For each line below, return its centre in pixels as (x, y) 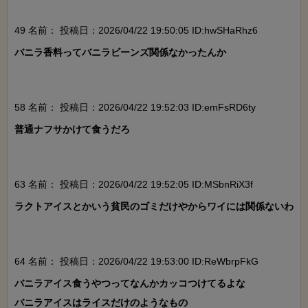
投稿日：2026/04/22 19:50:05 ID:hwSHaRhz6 (157, 30)
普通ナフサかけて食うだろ (72, 129)
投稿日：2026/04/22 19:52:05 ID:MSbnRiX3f (155, 184)
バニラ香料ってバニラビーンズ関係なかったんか (120, 52)
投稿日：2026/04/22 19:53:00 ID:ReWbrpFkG (158, 261)
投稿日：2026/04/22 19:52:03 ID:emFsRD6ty (156, 107)
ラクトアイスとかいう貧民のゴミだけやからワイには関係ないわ (154, 206)
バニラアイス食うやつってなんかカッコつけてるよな (130, 283)
